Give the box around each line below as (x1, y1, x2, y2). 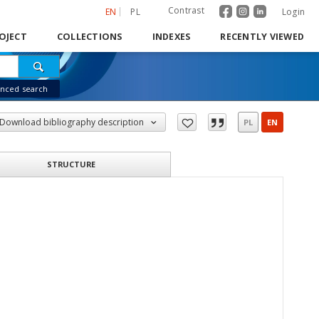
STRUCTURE (47, 159, 95, 169)
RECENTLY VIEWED (220, 31, 304, 43)
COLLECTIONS (56, 31, 122, 43)
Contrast (167, 4, 204, 16)
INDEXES (152, 31, 191, 43)
